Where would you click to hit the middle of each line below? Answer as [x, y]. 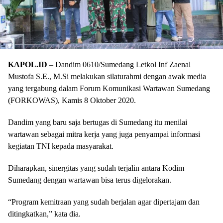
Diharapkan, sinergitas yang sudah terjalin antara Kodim [96, 168]
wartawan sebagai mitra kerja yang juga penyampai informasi [104, 134]
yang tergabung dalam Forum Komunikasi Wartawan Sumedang [109, 88]
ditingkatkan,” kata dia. [44, 214]
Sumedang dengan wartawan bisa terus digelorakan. [90, 180]
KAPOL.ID [28, 64]
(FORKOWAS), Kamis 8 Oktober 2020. [72, 100]
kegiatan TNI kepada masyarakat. [61, 146]
